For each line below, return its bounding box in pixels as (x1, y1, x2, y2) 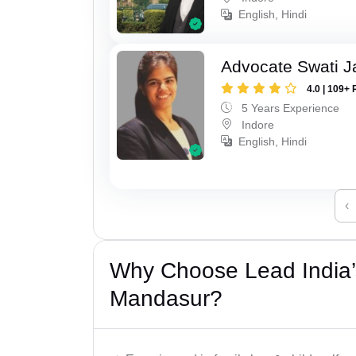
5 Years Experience (238, 101, 340, 114)
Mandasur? (110, 286, 222, 311)
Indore (238, 118, 275, 131)
